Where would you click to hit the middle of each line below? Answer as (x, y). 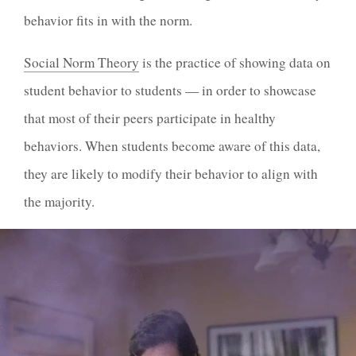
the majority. (59, 201)
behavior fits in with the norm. (108, 21)
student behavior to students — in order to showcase (170, 90)
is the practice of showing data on (235, 62)
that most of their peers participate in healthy (150, 118)
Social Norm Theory (81, 62)
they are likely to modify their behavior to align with (171, 173)
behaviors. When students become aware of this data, (172, 145)
